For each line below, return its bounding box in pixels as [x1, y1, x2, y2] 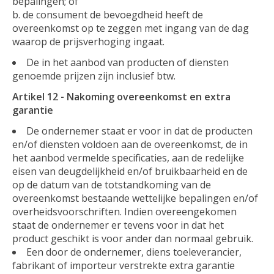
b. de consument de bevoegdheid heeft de [12, 7, 203, 21]
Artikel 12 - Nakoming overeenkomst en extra [12, 89, 231, 103]
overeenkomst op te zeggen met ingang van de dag [12, 21, 249, 35]
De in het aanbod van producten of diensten [26, 55, 229, 69]
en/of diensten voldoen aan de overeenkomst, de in [12, 137, 248, 151]
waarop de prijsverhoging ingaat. [12, 34, 165, 48]
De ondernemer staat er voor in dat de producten [26, 124, 253, 138]
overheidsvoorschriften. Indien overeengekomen [12, 204, 237, 218]
